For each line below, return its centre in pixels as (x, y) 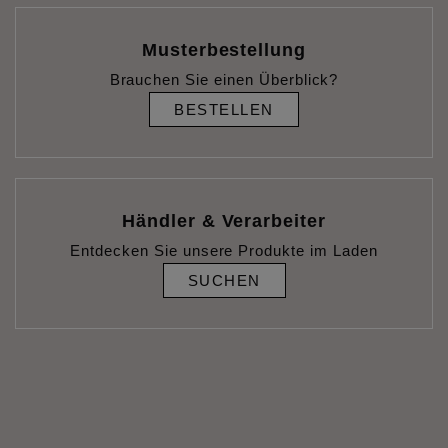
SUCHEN (224, 280)
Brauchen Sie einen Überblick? (224, 79)
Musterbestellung (224, 50)
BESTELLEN (224, 109)
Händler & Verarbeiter (224, 221)
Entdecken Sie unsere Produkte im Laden (224, 250)
